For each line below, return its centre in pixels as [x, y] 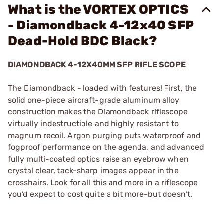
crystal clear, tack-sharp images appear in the [93, 171]
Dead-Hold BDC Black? [82, 41]
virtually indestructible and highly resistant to [93, 124]
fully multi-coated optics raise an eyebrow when [98, 159]
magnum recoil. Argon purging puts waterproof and [104, 135]
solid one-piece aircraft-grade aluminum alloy [94, 100]
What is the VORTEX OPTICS [98, 10]
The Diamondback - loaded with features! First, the [103, 88]
